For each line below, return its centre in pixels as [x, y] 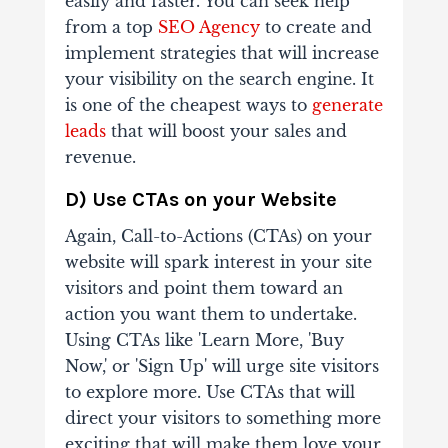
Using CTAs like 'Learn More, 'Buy [204, 340]
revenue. [100, 157]
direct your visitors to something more [222, 418]
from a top [111, 27]
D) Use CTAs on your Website [200, 200]
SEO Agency [208, 27]
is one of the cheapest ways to [188, 105]
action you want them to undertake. [210, 314]
